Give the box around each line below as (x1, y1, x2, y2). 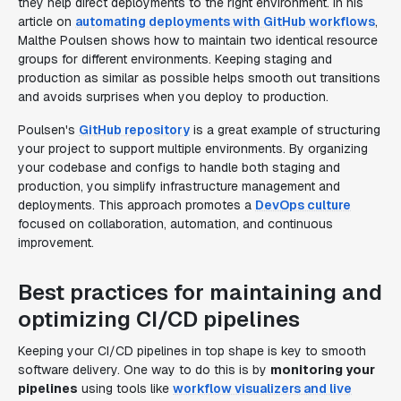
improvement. (18, 235, 94, 251)
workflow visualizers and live (173, 380, 352, 397)
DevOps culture (255, 197, 351, 213)
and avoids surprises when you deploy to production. (18, 89, 328, 105)
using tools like (78, 380, 173, 397)
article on (18, 13, 75, 30)
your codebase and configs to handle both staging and (18, 159, 340, 175)
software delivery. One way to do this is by (18, 362, 270, 378)
